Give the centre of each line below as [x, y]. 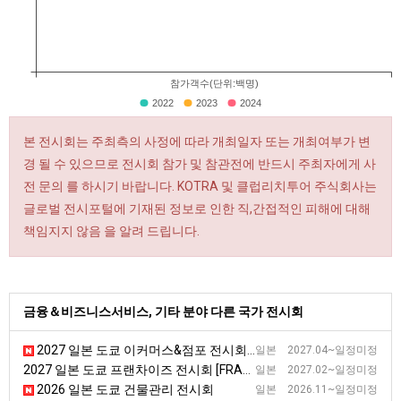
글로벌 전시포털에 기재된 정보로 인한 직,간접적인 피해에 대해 [197, 209]
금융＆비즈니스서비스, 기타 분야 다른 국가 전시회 [163, 311]
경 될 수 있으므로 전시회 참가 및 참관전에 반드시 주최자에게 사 [200, 164]
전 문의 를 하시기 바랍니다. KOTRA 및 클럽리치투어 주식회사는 [200, 186]
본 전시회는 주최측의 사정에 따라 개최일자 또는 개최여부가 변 [197, 141]
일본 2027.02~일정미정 [316, 370]
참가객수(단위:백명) [214, 84]
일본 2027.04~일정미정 [316, 350]
